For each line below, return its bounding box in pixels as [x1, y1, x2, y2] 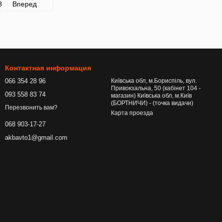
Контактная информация [5, 64, 91, 72]
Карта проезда [111, 110, 153, 116]
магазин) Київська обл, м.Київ [111, 92, 137, 99]
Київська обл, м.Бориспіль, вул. [111, 77, 197, 84]
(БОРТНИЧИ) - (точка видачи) [111, 100, 193, 107]
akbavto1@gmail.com [5, 134, 67, 142]
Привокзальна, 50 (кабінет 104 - [111, 85, 201, 92]
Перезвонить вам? [5, 104, 57, 111]
